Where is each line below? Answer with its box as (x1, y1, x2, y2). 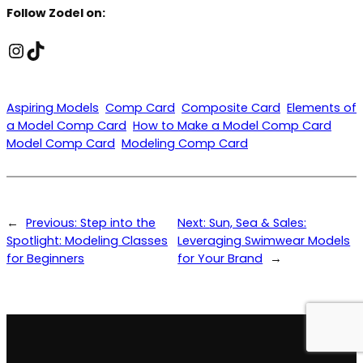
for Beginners (6, 250, 84, 267)
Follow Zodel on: (6, 5, 105, 22)
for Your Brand (177, 250, 263, 267)
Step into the (80, 215, 156, 232)
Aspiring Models (6, 99, 99, 116)
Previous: (26, 215, 80, 232)
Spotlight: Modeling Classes (6, 233, 168, 250)
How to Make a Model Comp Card (133, 117, 331, 134)
